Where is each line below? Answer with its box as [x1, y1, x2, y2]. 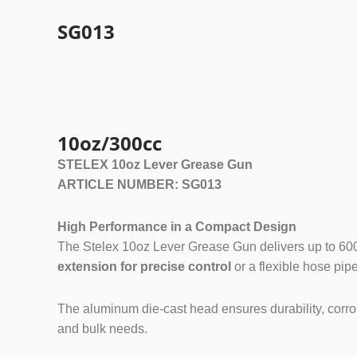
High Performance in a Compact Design [57, 219, 296, 233]
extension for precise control [57, 259, 231, 273]
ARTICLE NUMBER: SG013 [57, 177, 222, 191]
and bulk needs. [57, 321, 147, 335]
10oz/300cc [57, 129, 162, 156]
